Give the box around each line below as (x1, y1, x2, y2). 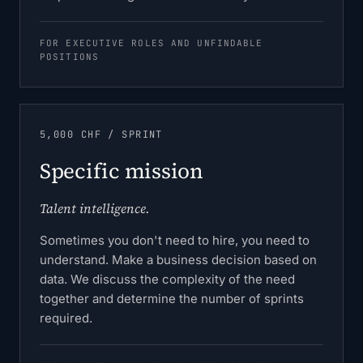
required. (40, 310, 92, 326)
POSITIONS (40, 51, 99, 62)
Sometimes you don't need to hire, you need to (40, 233, 310, 248)
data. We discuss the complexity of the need (40, 271, 295, 287)
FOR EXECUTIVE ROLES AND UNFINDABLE (40, 37, 263, 49)
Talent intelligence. (40, 199, 150, 217)
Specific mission (40, 156, 203, 186)
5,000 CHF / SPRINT (40, 128, 163, 141)
